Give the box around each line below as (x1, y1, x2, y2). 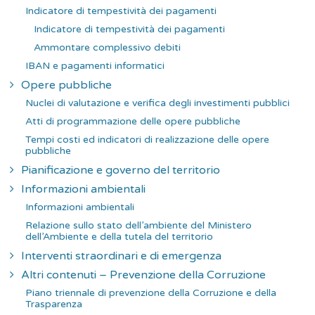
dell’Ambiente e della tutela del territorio (25, 230, 213, 243)
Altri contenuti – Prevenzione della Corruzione (21, 267, 266, 282)
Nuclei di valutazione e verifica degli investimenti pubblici (25, 96, 290, 109)
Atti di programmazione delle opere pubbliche (25, 115, 240, 127)
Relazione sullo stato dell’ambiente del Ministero (25, 219, 252, 231)
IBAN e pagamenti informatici (25, 59, 165, 72)
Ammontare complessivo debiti (34, 41, 181, 53)
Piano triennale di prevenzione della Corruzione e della (25, 286, 276, 299)
